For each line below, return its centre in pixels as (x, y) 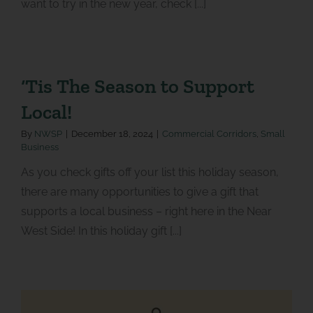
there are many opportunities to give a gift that (139, 191)
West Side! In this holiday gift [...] (101, 231)
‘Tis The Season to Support (137, 86)
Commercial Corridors (209, 133)
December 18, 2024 (112, 133)
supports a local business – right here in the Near (146, 211)
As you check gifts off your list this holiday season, (150, 172)
